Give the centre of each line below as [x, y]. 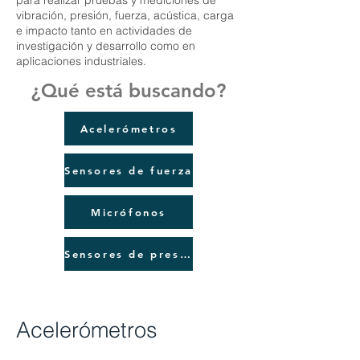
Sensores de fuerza [129, 170]
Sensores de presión [185, 254]
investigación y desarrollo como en [106, 46]
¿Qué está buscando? [129, 90]
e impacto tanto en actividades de [104, 31]
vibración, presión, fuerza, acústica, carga [125, 15]
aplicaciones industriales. [81, 61]
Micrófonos [129, 212]
